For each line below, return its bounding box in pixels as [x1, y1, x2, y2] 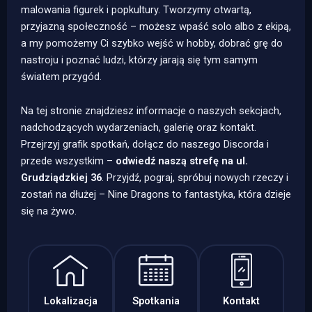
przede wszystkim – [21, 155, 116, 168]
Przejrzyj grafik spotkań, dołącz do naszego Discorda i [21, 138, 269, 151]
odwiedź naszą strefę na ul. [116, 155, 248, 168]
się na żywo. [21, 205, 77, 218]
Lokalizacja [43, 294, 97, 307]
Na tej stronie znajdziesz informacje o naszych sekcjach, [21, 104, 281, 118]
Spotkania [132, 294, 180, 307]
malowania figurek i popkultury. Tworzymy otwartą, [21, 3, 251, 16]
